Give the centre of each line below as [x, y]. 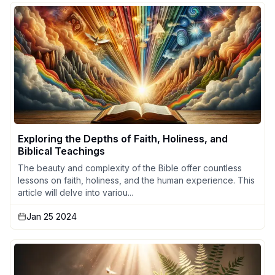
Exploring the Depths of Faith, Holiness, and [123, 139]
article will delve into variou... [76, 193]
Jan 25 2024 [52, 217]
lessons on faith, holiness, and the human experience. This [136, 180]
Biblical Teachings [61, 151]
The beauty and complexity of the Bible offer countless [130, 168]
